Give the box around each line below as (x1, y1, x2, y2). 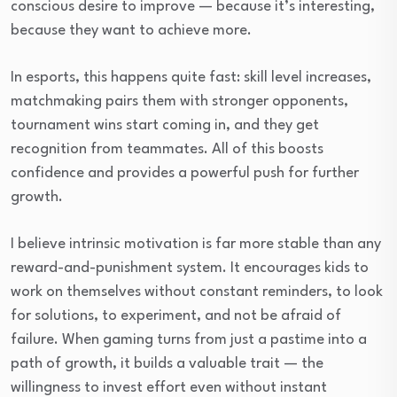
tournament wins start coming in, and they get (11, 117, 319, 133)
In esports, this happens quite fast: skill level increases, (11, 69, 371, 85)
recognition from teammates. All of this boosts (11, 141, 323, 157)
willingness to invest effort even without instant (11, 379, 327, 395)
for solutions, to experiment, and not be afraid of (11, 307, 341, 323)
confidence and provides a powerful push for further (11, 165, 359, 181)
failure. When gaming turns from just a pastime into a (11, 331, 367, 347)
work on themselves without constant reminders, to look (11, 284, 383, 300)
